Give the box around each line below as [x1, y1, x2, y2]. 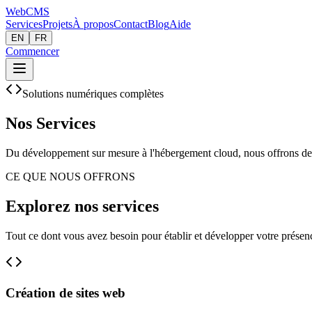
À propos [72, 18, 114, 30]
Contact [114, 18, 148, 30]
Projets [42, 18, 72, 30]
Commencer [6, 45, 59, 57]
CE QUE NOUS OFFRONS [6, 170, 135, 182]
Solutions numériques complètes [22, 88, 164, 100]
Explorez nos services [6, 196, 159, 215]
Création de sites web [6, 286, 125, 301]
